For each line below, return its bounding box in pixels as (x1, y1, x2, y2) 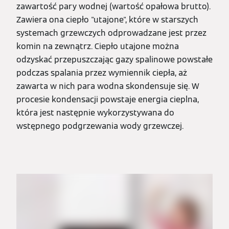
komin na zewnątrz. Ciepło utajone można (16, 41, 179, 52)
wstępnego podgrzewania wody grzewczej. (16, 121, 184, 132)
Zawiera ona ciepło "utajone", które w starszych (16, 14, 198, 26)
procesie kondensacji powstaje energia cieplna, (16, 94, 199, 105)
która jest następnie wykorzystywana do (16, 107, 174, 119)
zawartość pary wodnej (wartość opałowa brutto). (16, 1, 211, 12)
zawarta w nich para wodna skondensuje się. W (16, 81, 199, 92)
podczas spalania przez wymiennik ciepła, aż (16, 67, 187, 79)
